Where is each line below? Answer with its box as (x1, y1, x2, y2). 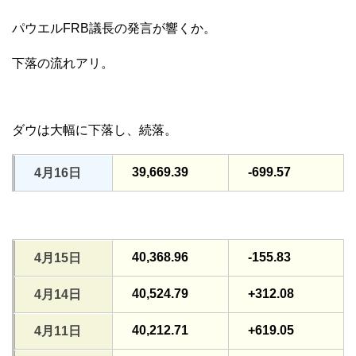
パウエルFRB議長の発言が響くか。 (12, 21, 216, 35)
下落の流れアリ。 (12, 56, 114, 70)
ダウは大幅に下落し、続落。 (12, 122, 177, 137)
